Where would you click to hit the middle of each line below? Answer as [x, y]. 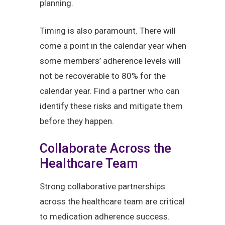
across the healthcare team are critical [112, 202]
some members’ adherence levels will [110, 61]
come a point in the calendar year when [113, 46]
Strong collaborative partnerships [102, 187]
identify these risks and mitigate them [111, 106]
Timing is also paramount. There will [108, 31]
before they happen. [77, 121]
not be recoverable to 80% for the [103, 76]
